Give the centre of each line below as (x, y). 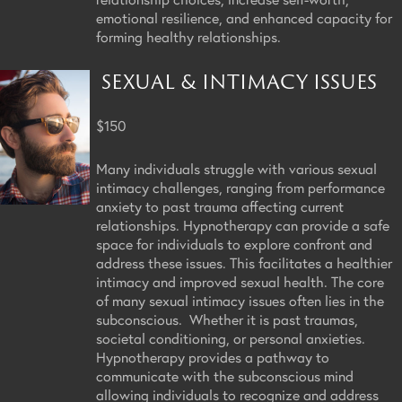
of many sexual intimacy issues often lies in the (240, 300)
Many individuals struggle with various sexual (236, 168)
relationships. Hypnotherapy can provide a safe (243, 224)
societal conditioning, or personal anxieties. (231, 337)
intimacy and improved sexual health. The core (240, 281)
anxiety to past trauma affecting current (220, 205)
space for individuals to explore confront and (234, 243)
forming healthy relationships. (188, 36)
